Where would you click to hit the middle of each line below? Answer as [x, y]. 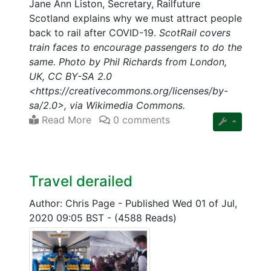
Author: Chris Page [73, 203]
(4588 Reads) [145, 217]
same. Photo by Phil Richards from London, [128, 61]
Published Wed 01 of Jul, [181, 203]
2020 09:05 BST [68, 217]
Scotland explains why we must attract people [135, 18]
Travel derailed [81, 181]
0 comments [140, 119]
